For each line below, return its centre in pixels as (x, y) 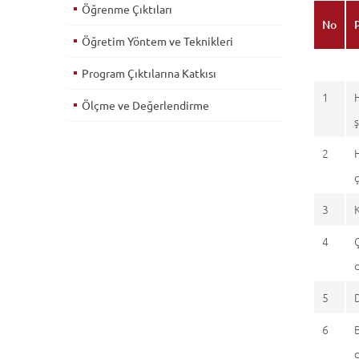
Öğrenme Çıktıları (127, 9)
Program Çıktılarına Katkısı (149, 73)
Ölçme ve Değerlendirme (145, 105)
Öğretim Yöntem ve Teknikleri (157, 41)
